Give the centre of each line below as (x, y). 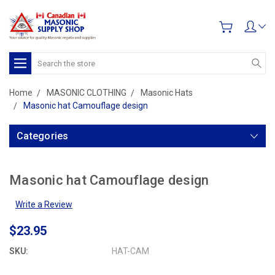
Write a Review (44, 204)
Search (45, 58)
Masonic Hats (167, 93)
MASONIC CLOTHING (87, 93)
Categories (43, 136)
